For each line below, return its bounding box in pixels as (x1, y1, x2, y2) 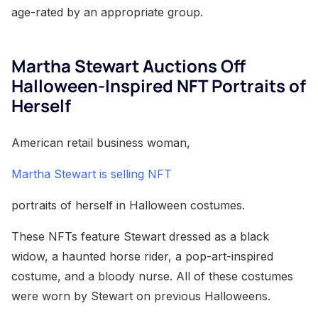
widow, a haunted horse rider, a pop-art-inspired (11, 248, 273, 263)
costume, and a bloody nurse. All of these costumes (11, 268, 293, 283)
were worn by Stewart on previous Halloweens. (11, 288, 270, 303)
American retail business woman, (11, 135, 190, 150)
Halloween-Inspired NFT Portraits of (11, 73, 306, 97)
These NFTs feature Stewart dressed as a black (11, 229, 269, 243)
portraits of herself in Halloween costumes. (11, 197, 245, 212)
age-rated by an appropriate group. (11, 4, 203, 19)
